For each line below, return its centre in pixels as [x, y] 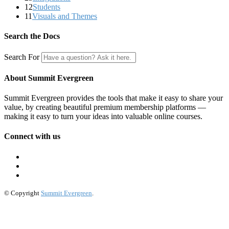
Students [47, 7]
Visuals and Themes [65, 16]
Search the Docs [32, 36]
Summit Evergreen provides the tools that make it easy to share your [113, 98]
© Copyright [22, 193]
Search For [22, 57]
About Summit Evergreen [49, 78]
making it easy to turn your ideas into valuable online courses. [103, 117]
